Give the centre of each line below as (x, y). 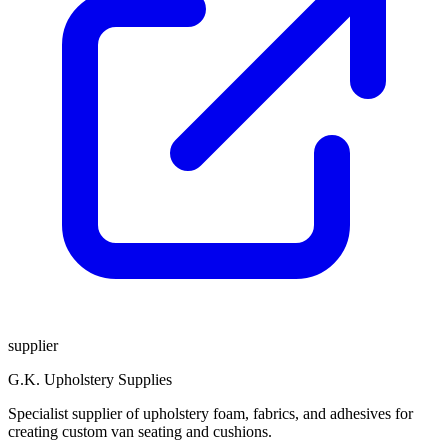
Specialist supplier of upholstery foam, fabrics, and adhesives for (210, 413)
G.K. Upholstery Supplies (90, 379)
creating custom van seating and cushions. (140, 431)
